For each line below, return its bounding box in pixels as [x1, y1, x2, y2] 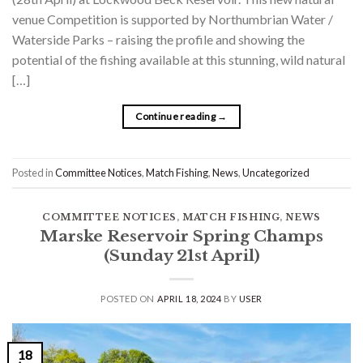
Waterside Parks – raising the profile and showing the [12, 32, 305, 48]
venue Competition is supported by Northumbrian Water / [12, 11, 333, 28]
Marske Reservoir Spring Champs [40, 226, 323, 246]
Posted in [12, 165, 55, 179]
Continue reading [135, 110, 218, 123]
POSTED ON [100, 293, 157, 305]
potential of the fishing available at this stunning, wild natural [12, 52, 345, 68]
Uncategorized [242, 165, 310, 179]
